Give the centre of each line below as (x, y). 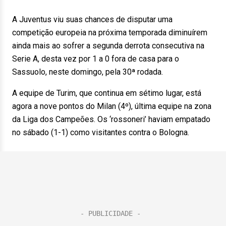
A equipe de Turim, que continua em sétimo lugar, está (107, 93)
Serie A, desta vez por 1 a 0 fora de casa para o (96, 59)
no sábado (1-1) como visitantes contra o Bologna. (101, 132)
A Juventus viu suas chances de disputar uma (92, 19)
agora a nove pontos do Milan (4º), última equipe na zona (112, 106)
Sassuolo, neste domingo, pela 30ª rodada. (88, 72)
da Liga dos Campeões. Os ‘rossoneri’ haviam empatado (111, 119)
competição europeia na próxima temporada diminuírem (110, 33)
